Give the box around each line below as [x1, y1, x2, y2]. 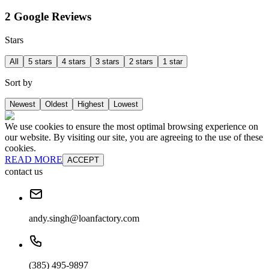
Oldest [45, 99, 68, 109]
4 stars [62, 56, 86, 66]
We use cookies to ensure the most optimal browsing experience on [5, 121, 258, 131]
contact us [5, 166, 43, 177]
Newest [10, 99, 35, 109]
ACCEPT [67, 155, 99, 165]
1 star [163, 56, 183, 66]
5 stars [28, 56, 52, 66]
